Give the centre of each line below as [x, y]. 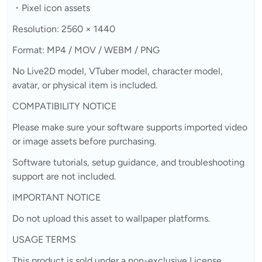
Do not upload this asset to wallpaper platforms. [111, 218]
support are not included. [64, 176]
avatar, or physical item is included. [85, 85]
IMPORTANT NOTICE [56, 197]
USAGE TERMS [44, 239]
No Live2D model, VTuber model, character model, [118, 71]
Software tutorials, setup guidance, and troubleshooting [128, 162]
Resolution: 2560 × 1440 [64, 29]
